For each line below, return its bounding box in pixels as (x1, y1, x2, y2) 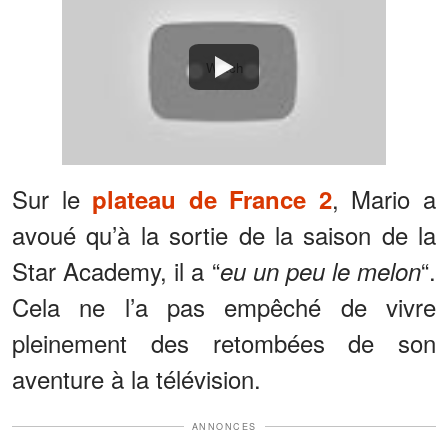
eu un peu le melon (219, 253, 421, 288)
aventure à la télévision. (12, 360, 261, 396)
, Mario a (331, 180, 437, 216)
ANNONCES (191, 419, 257, 433)
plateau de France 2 (92, 181, 332, 216)
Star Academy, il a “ (12, 252, 220, 288)
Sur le (12, 180, 93, 216)
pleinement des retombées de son (12, 324, 436, 360)
